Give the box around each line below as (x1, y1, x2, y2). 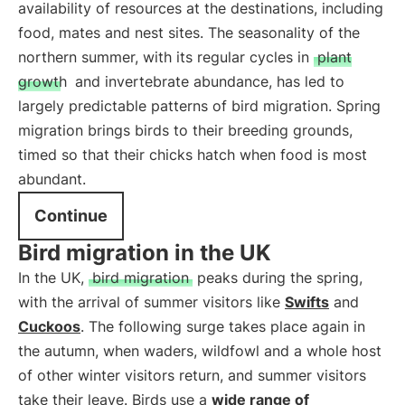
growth (18, 72, 67, 90)
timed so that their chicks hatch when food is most (18, 146, 367, 164)
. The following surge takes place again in (80, 317, 365, 335)
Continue (34, 206, 108, 225)
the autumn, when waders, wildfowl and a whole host (18, 342, 381, 360)
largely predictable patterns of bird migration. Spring (18, 97, 381, 115)
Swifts (285, 293, 329, 311)
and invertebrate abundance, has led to (71, 72, 344, 90)
